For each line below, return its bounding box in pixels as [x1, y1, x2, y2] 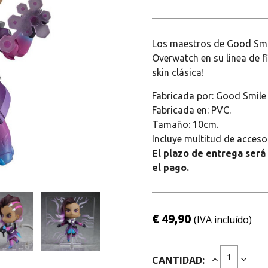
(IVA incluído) [194, 213, 252, 226]
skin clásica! [152, 67, 206, 78]
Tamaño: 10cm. [152, 119, 218, 130]
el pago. [152, 162, 191, 173]
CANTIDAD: [152, 253, 205, 267]
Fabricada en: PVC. [152, 105, 231, 115]
